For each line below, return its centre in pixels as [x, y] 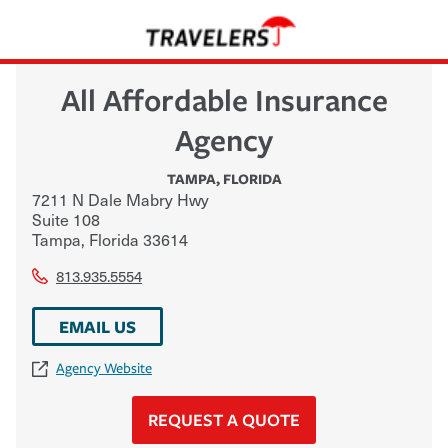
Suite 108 [66, 218]
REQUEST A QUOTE [224, 419]
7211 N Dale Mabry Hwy [120, 198]
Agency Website [104, 368]
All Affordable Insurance [224, 99]
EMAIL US [97, 326]
